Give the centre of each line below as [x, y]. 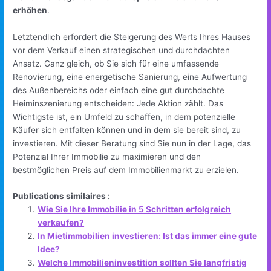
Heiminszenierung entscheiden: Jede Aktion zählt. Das [118, 103]
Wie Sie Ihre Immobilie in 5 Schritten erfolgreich [135, 210]
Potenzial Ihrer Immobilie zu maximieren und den [107, 156]
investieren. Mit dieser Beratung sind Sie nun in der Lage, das [132, 143]
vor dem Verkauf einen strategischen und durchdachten [122, 50]
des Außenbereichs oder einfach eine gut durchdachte [119, 90]
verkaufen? [61, 223]
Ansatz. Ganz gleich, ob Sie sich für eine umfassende [116, 63]
